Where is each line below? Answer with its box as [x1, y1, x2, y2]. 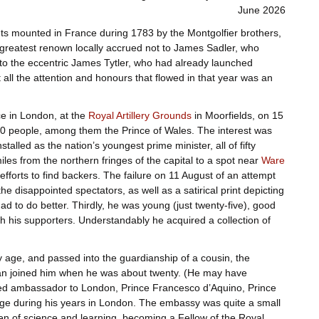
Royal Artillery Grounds [88, 109, 192, 121]
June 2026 [238, 4, 286, 16]
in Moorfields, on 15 [191, 109, 283, 121]
